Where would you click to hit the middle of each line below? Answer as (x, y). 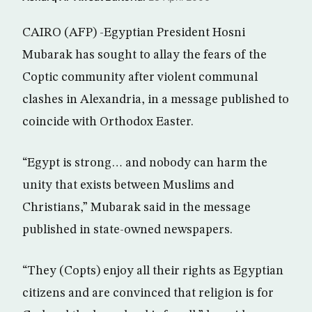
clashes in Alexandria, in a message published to (156, 100)
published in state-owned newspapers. (127, 230)
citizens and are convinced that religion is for (148, 293)
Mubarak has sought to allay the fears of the (145, 55)
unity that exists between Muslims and (128, 185)
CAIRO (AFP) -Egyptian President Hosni (134, 33)
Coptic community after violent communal (140, 77)
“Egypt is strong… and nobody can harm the (145, 163)
